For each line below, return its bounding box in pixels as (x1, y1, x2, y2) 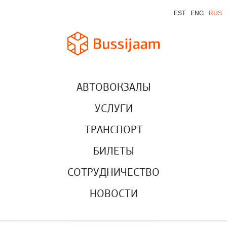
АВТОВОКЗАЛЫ (76, 83, 151, 93)
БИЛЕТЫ (93, 146, 134, 157)
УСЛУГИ (94, 104, 133, 115)
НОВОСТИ (89, 189, 138, 200)
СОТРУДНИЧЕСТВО (67, 168, 160, 178)
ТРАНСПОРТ (84, 125, 143, 136)
